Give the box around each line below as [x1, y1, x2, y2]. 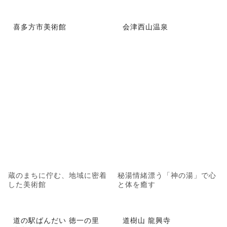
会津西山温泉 [123, 21, 168, 32]
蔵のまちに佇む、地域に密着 [8, 170, 107, 180]
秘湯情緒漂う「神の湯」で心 [118, 170, 216, 180]
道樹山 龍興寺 [123, 214, 171, 225]
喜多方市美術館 [13, 21, 66, 32]
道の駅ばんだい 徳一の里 [13, 214, 99, 225]
